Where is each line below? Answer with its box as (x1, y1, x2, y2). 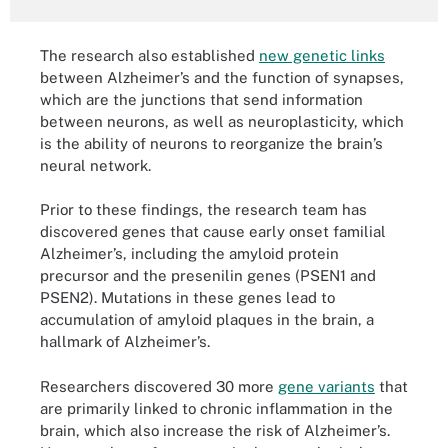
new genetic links (259, 46, 385, 64)
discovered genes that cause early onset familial (40, 223, 386, 240)
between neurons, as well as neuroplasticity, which (40, 112, 404, 130)
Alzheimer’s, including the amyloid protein (40, 245, 339, 262)
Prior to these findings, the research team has (40, 201, 367, 218)
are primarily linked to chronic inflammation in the (40, 399, 393, 417)
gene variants (278, 377, 375, 395)
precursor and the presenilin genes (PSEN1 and (40, 267, 376, 284)
